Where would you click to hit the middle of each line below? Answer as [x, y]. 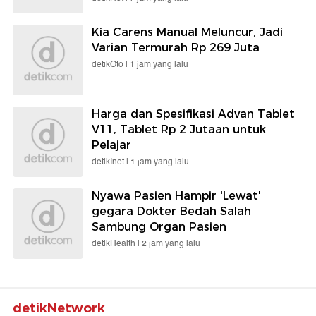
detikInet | [111, 162]
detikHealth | [117, 243]
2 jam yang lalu [171, 243]
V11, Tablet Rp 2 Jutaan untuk [179, 129]
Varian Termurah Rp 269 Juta [176, 47]
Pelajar [111, 145]
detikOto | [111, 64]
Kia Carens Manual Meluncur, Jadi [187, 32]
